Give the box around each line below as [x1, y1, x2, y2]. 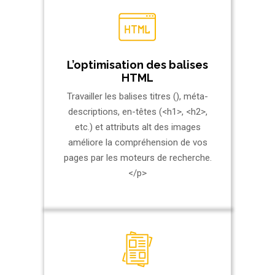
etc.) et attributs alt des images [74, 122, 201, 133]
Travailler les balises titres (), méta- [67, 91, 208, 103]
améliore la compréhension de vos [68, 137, 207, 149]
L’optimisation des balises [67, 58, 208, 72]
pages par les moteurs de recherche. [63, 152, 212, 164]
